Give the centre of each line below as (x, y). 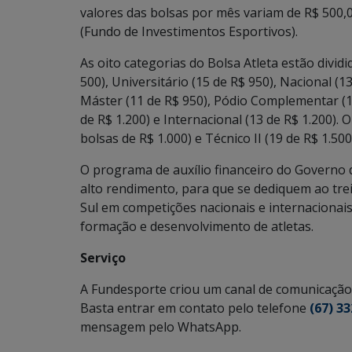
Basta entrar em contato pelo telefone (195, 308)
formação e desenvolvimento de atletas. (197, 227)
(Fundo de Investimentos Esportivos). (189, 32)
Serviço (103, 258)
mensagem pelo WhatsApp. (161, 327)
